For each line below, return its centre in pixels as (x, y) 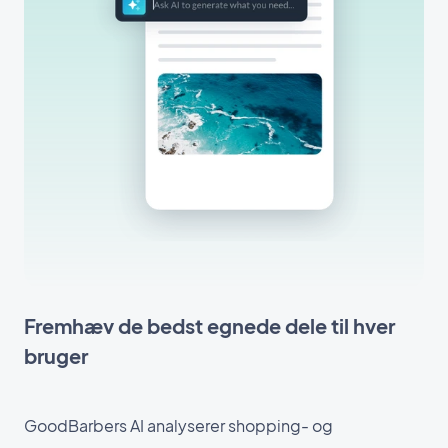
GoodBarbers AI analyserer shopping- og (178, 425)
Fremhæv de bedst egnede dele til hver (209, 325)
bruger (56, 355)
